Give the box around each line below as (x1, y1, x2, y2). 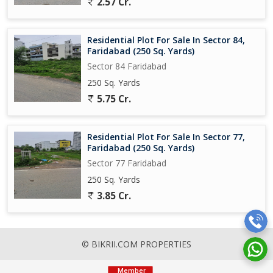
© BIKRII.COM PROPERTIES (82, 238, 191, 250)
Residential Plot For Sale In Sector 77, (87, 130, 245, 143)
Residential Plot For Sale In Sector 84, (87, 34, 245, 46)
